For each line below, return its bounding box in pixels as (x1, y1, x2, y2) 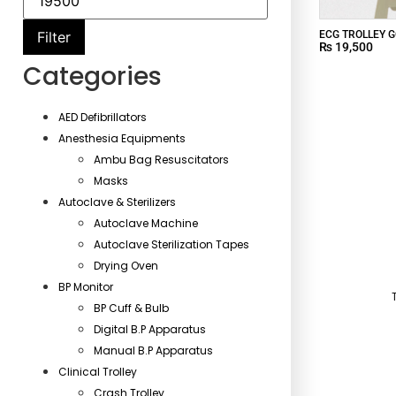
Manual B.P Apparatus (94, 343, 213, 358)
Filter (37, 28, 71, 46)
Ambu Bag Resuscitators (94, 152, 229, 167)
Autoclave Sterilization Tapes (94, 237, 249, 252)
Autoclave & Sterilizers (58, 194, 176, 209)
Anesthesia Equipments (58, 131, 186, 146)
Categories (23, 59, 162, 94)
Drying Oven (94, 258, 158, 273)
